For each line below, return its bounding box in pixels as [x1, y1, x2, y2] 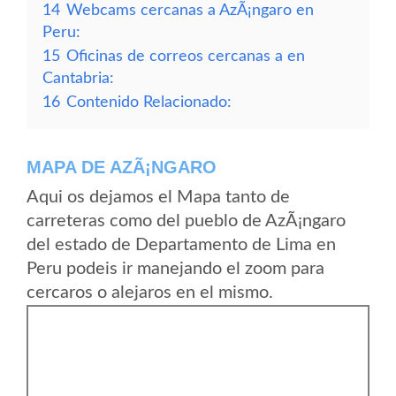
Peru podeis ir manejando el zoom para [27, 260, 324, 278]
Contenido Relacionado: [66, 95, 232, 110]
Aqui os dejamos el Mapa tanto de [27, 188, 290, 206]
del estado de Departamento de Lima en [27, 236, 336, 254]
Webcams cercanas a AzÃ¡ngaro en [66, 3, 314, 18]
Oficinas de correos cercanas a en [66, 49, 305, 64]
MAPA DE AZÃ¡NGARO [27, 157, 217, 177]
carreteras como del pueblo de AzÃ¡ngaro [27, 212, 346, 230]
